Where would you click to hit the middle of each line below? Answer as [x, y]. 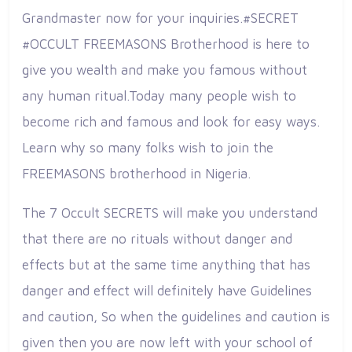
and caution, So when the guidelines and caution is [176, 316]
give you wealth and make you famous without [165, 70]
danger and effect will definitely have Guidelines [167, 290]
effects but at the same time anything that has [166, 264]
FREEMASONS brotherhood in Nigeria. [136, 174]
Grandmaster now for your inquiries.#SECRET [160, 18]
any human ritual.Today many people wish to [159, 96]
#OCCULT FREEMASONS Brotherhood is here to [166, 44]
